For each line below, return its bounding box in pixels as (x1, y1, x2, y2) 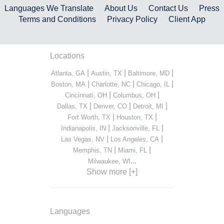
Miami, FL (118, 146, 147, 154)
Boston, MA (50, 80, 85, 88)
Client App (168, 14, 205, 23)
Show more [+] (86, 167, 137, 176)
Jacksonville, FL (111, 124, 159, 132)
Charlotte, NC (91, 80, 130, 88)
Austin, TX (90, 69, 122, 77)
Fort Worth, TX (67, 113, 110, 121)
